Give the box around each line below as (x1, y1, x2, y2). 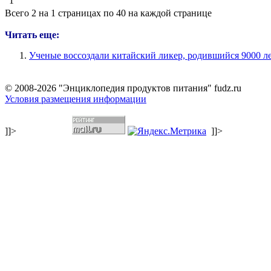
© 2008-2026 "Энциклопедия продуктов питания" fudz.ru (5, 83, 241, 93)
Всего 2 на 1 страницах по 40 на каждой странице (5, 8, 212, 18)
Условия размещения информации (5, 94, 146, 104)
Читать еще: (5, 30, 59, 40)
